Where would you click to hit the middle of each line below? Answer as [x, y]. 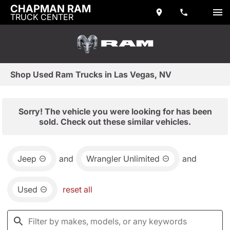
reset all [78, 189]
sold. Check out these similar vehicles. [115, 122]
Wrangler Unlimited [123, 159]
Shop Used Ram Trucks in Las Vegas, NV [91, 74]
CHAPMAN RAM [51, 9]
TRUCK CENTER [42, 17]
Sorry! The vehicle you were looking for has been [115, 111]
